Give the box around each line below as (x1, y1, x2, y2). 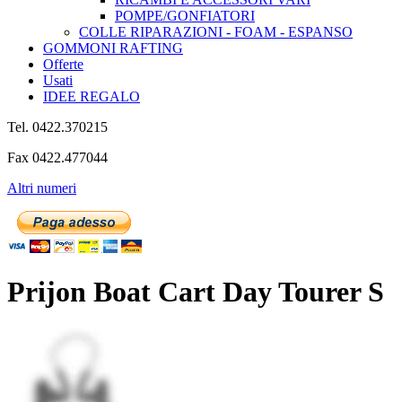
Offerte (43, 56, 83, 72)
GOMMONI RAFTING (43, 39, 183, 56)
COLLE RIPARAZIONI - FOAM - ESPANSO (79, 23, 353, 39)
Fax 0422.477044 (7, 149, 108, 165)
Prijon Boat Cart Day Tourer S (7, 275, 384, 309)
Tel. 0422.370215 (7, 118, 108, 135)
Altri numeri (7, 179, 76, 196)
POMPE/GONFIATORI (115, 7, 255, 23)
